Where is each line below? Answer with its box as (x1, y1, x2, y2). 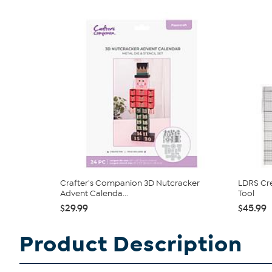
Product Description (19, 231, 242, 258)
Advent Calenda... (60, 188, 128, 199)
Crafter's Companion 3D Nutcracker (60, 178, 200, 188)
